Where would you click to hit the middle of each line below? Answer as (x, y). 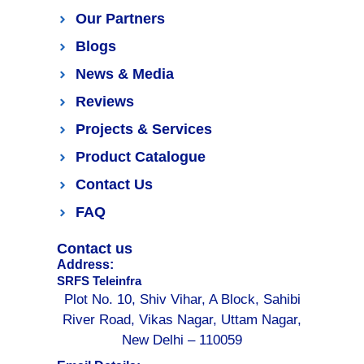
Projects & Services (143, 130)
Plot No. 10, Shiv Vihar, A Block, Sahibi (182, 300)
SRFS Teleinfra (99, 281)
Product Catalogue (140, 157)
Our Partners (120, 19)
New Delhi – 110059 (182, 340)
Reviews (104, 102)
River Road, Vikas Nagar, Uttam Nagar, (182, 320)
